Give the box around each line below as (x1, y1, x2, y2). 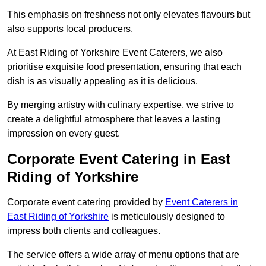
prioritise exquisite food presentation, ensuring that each (7, 62, 242, 72)
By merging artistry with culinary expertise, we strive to (7, 100, 234, 110)
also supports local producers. (7, 24, 133, 34)
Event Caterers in (165, 197, 238, 208)
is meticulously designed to (109, 211, 225, 222)
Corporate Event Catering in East (7, 151, 230, 167)
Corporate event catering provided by (7, 197, 165, 208)
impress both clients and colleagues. (7, 226, 160, 236)
